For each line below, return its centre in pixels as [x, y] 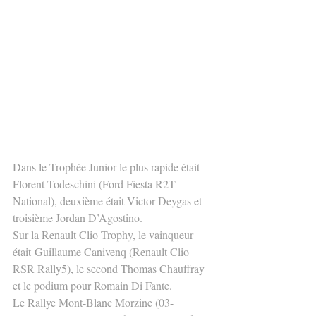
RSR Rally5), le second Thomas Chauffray [110, 268]
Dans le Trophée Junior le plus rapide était [108, 166]
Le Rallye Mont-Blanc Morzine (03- [93, 302]
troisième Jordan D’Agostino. [78, 217]
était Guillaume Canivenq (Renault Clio [102, 251]
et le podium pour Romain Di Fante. [92, 285]
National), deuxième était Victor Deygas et [109, 200]
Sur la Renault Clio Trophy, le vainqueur [104, 234]
